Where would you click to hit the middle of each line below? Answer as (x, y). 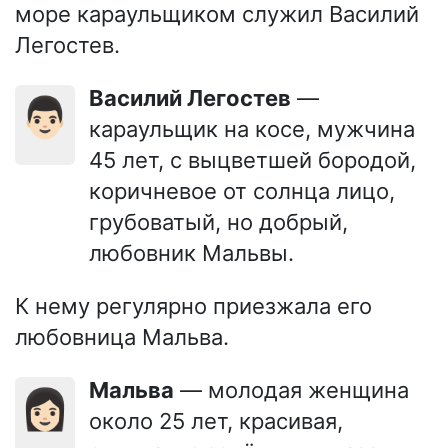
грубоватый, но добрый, (218, 221)
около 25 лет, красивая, (216, 420)
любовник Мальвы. (191, 252)
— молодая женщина (291, 389)
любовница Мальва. (122, 336)
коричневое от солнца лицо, (242, 190)
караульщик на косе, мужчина (252, 128)
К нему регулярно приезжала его (193, 305)
